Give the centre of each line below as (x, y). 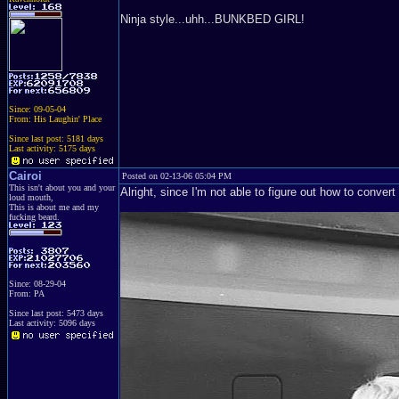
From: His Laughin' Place (55, 119)
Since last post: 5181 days (56, 138)
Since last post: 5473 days (56, 313)
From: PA (27, 293)
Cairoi (25, 176)
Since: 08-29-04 (37, 284)
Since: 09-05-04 (37, 109)
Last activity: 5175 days (52, 148)
